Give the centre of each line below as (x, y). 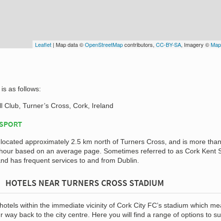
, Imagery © (196, 44)
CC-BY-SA (168, 44)
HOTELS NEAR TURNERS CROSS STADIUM (84, 183)
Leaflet (43, 44)
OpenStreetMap (104, 44)
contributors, (139, 44)
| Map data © (68, 44)
